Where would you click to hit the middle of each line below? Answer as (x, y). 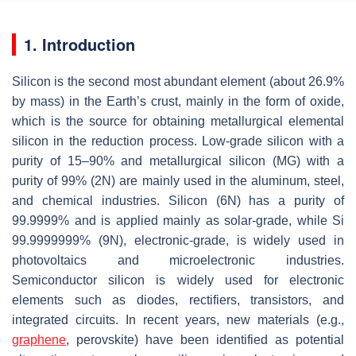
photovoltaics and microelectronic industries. (178, 260)
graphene (39, 339)
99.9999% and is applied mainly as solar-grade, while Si (178, 220)
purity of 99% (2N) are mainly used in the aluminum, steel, (178, 180)
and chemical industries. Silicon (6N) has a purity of (178, 200)
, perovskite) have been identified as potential (205, 339)
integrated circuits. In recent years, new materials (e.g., (178, 319)
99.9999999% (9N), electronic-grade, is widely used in (178, 240)
